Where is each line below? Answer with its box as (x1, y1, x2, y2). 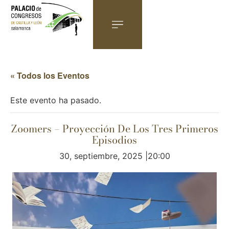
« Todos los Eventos (10, 70, 89, 81)
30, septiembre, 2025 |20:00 (59, 151, 170, 161)
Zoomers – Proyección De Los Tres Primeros (11, 121, 218, 136)
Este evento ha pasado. (10, 95, 101, 105)
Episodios (92, 132, 137, 148)
